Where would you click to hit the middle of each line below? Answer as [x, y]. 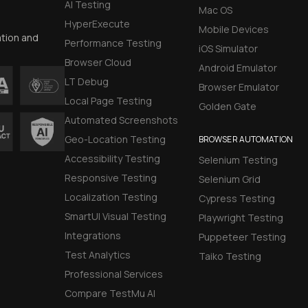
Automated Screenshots [122, 120]
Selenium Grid [229, 179]
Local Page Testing [109, 100]
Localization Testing [111, 197]
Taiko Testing [230, 256]
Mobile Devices [233, 29]
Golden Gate [227, 106]
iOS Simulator [228, 48]
